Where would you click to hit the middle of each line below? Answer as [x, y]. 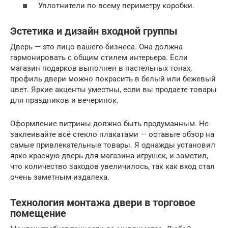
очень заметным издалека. [60, 177]
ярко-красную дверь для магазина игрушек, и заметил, [109, 155]
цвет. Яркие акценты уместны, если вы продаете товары [113, 89]
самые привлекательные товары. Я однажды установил [113, 145]
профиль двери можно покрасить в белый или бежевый [113, 79]
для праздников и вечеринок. [64, 100]
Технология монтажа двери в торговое [103, 203]
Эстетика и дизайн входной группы [94, 31]
